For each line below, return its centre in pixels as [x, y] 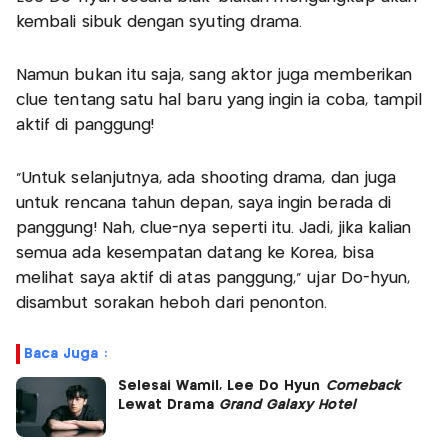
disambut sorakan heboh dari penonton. [172, 303]
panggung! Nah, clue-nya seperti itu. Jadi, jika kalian [214, 228]
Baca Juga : [65, 353]
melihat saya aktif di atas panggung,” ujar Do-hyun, [213, 278]
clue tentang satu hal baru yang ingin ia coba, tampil [219, 100]
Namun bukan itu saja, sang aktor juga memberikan [214, 75]
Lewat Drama [168, 404]
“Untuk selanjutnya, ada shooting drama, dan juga [206, 178]
